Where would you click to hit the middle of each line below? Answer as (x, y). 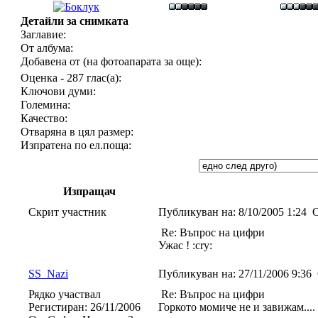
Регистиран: (58, 307)
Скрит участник (67, 212)
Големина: (45, 105)
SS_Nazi (48, 274)
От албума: (47, 48)
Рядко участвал (65, 294)
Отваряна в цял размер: (77, 132)
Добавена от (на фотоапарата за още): (111, 61)
